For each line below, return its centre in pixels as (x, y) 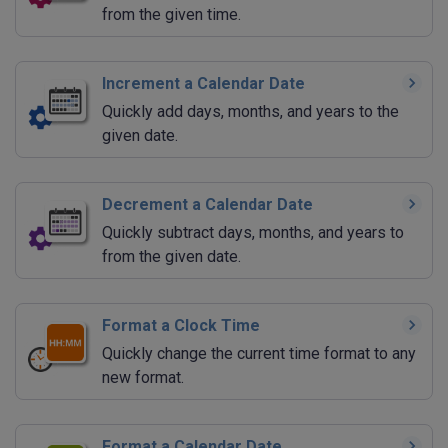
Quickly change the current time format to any (259, 354)
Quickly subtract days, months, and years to (253, 233)
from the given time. (171, 15)
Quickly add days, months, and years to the (250, 112)
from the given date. (171, 257)
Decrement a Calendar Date (207, 205)
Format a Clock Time (181, 326)
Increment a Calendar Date (203, 84)
